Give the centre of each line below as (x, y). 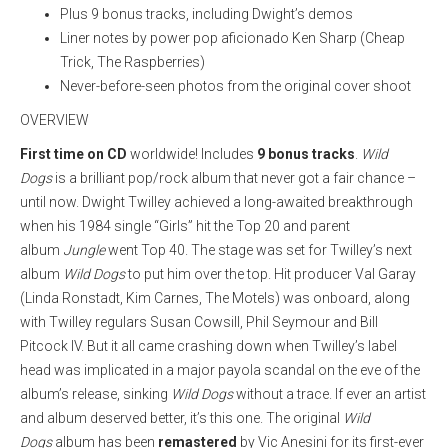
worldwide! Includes (192, 154)
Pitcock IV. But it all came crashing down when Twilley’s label (208, 346)
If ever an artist (380, 394)
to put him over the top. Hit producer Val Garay (270, 274)
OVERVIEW (54, 120)
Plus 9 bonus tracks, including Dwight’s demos (206, 14)
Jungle (84, 250)
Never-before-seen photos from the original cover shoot (235, 86)
